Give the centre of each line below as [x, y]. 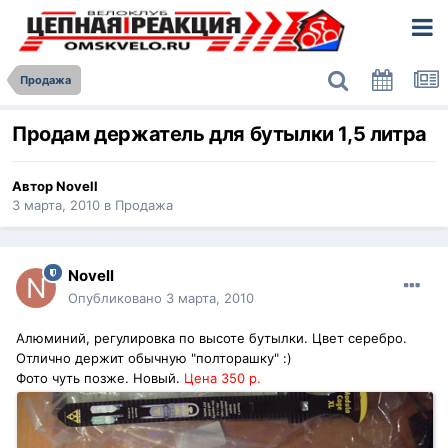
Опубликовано [117, 298]
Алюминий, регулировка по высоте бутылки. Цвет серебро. [211, 338]
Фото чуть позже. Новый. [100, 378]
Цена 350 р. [222, 378]
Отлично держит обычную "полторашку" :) [154, 358]
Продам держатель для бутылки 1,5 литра [219, 134]
